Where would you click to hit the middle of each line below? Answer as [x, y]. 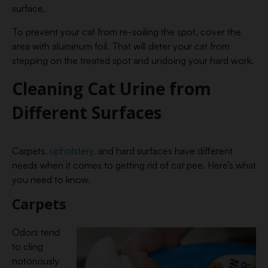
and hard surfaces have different [164, 151]
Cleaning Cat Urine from [112, 89]
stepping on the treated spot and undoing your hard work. [133, 60]
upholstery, [73, 151]
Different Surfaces [87, 112]
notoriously [36, 261]
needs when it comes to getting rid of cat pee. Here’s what [134, 165]
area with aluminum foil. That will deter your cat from [121, 46]
